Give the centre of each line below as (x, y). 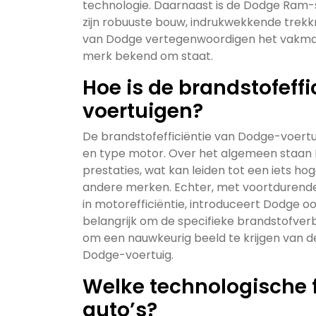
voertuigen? (143, 111)
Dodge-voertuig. (128, 255)
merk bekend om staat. (148, 56)
